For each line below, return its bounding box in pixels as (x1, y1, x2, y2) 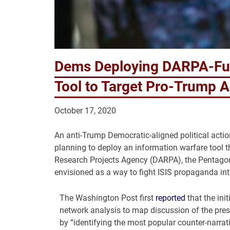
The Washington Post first (59, 193, 156, 203)
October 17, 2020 (54, 106, 116, 116)
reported (155, 193, 185, 203)
